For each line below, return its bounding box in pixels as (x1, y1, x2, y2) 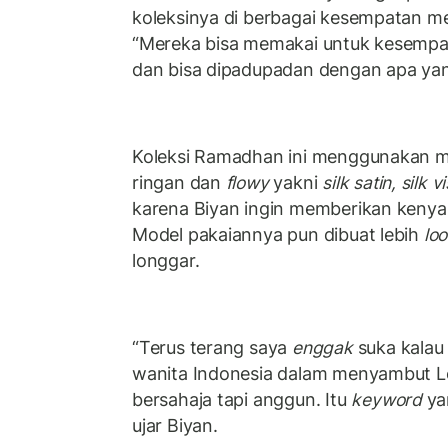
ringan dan (132, 171, 226, 193)
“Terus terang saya (132, 336, 293, 358)
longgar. (132, 249, 200, 271)
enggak (292, 336, 353, 358)
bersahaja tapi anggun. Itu (132, 388, 352, 410)
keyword (351, 388, 422, 410)
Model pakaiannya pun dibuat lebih (132, 223, 420, 245)
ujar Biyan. (132, 414, 218, 436)
